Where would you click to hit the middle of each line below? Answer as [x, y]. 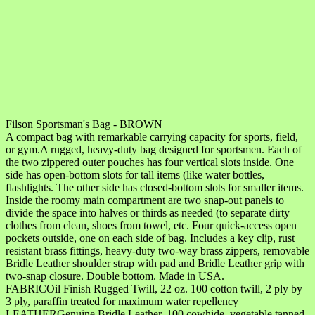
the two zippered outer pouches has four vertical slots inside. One [150, 162]
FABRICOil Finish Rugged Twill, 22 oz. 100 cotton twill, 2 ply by [154, 288]
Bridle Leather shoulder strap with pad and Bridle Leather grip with [155, 263]
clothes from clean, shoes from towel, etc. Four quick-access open [151, 225]
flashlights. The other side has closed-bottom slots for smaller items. [155, 187]
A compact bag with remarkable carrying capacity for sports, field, [152, 136]
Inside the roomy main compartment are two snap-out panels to [145, 200]
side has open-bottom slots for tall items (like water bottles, [135, 174]
